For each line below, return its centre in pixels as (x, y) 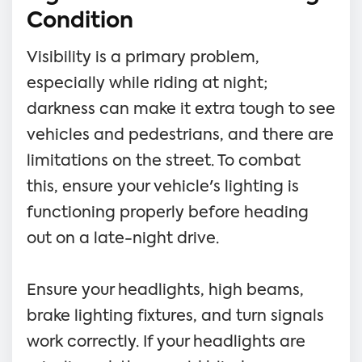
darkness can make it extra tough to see (181, 109)
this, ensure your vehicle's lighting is (163, 187)
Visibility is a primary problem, (143, 57)
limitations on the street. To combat (164, 161)
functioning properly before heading (168, 213)
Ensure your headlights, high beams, (165, 290)
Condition (80, 21)
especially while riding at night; (147, 83)
